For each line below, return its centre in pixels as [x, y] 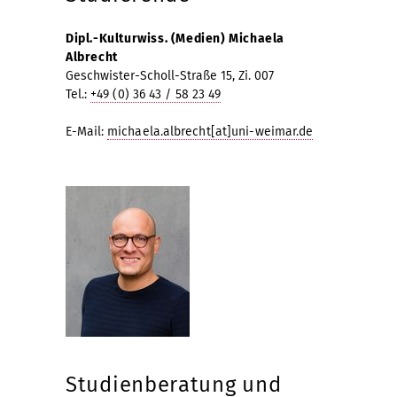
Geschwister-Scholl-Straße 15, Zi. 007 [170, 75]
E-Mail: [86, 131]
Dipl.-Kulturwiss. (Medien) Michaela [175, 38]
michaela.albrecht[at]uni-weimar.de [210, 131]
